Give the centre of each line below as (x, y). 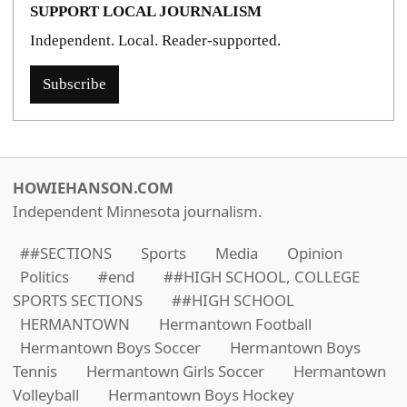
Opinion (315, 253)
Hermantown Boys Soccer (110, 348)
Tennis (35, 372)
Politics (45, 277)
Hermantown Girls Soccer (175, 372)
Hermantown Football (235, 324)
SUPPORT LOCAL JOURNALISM (146, 12)
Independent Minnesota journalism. (138, 212)
